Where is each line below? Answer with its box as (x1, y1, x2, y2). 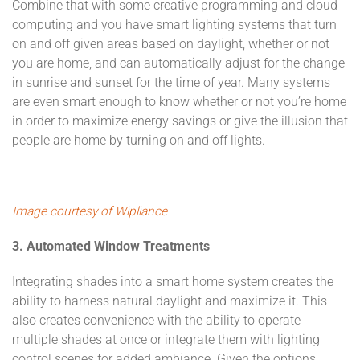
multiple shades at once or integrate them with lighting (12, 332, 320, 347)
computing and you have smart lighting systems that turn (12, 17, 337, 32)
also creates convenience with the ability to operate (12, 313, 301, 328)
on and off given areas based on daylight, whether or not (12, 36, 329, 51)
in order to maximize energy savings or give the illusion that (12, 113, 348, 129)
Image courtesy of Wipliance (12, 203, 167, 219)
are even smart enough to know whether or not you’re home (12, 94, 346, 109)
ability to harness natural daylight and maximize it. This (12, 293, 327, 309)
